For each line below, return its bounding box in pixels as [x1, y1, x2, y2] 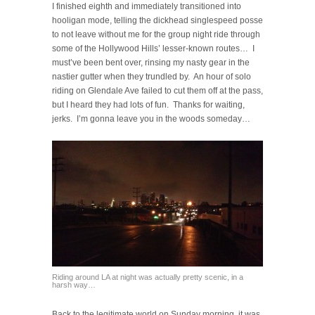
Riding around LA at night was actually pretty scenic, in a [52, 272, 243, 281]
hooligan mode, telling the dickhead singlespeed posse [52, 15, 263, 25]
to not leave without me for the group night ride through [52, 29, 260, 39]
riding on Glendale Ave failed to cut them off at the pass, [52, 85, 263, 96]
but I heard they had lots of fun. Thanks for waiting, [52, 99, 245, 110]
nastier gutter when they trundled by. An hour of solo [52, 71, 251, 82]
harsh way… [52, 280, 96, 289]
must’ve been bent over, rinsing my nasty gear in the [52, 57, 250, 67]
